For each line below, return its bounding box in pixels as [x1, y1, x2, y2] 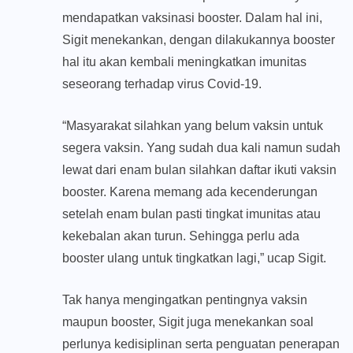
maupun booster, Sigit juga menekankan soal [62, 315, 314, 329]
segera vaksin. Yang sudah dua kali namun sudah [62, 141, 340, 155]
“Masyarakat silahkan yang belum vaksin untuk [62, 119, 323, 133]
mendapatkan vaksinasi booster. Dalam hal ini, [62, 11, 322, 25]
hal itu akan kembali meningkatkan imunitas [62, 55, 307, 69]
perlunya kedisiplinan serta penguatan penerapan [62, 337, 340, 351]
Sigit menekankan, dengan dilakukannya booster [62, 33, 335, 47]
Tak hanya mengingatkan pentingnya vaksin [62, 293, 307, 307]
